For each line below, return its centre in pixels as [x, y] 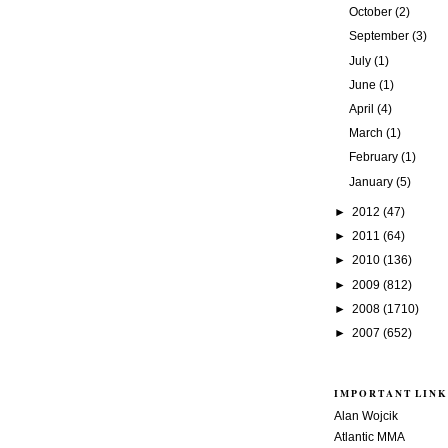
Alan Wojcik [366, 416]
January [372, 181]
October [371, 12]
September [380, 36]
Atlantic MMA [369, 437]
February [374, 157]
